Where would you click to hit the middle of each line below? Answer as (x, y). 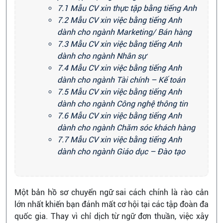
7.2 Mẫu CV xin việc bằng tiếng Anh (119, 20)
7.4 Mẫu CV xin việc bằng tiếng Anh (119, 68)
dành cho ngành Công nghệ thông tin (122, 104)
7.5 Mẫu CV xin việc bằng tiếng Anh (119, 92)
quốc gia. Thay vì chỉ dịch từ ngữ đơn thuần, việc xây (111, 216)
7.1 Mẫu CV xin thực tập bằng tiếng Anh (127, 8)
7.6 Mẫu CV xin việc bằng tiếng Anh (119, 116)
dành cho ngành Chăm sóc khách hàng (126, 128)
